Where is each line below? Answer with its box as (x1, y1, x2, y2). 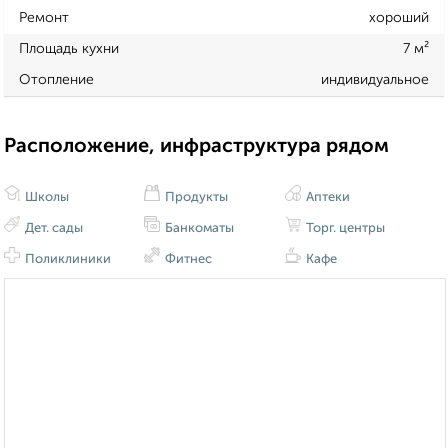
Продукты (162, 191, 229, 205)
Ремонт (19, 10, 69, 25)
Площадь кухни (19, 41, 119, 56)
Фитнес (162, 253, 213, 267)
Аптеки (302, 191, 350, 205)
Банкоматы (162, 222, 235, 236)
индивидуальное (321, 72, 429, 87)
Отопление (19, 72, 94, 87)
